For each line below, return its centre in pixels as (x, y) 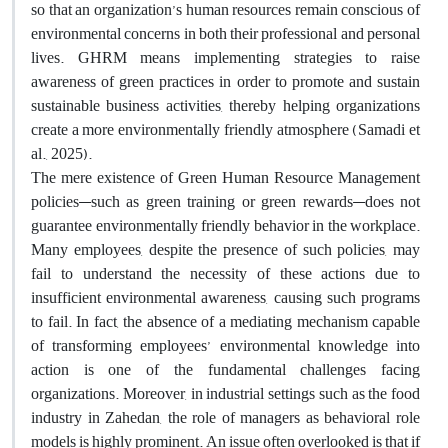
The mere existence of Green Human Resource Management (225, 177)
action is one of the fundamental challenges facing (225, 369)
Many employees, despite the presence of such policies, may (225, 249)
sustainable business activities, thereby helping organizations (225, 105)
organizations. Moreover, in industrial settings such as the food (225, 393)
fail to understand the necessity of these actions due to (225, 273)
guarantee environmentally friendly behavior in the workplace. (225, 225)
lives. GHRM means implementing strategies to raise (225, 57)
